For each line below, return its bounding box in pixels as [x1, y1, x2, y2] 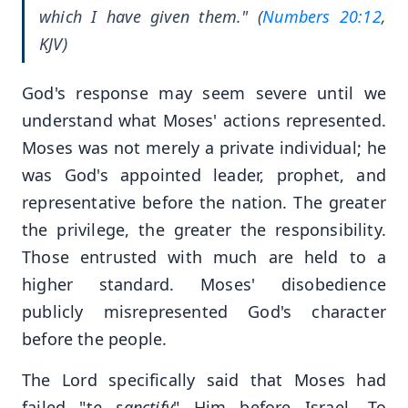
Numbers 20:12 [262, 5, 382, 28]
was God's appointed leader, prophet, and [22, 164, 386, 187]
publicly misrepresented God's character [22, 301, 386, 323]
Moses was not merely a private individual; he [22, 137, 386, 159]
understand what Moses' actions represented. [22, 109, 386, 132]
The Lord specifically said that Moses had [22, 368, 386, 391]
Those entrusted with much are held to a [22, 246, 386, 269]
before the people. [22, 328, 168, 351]
